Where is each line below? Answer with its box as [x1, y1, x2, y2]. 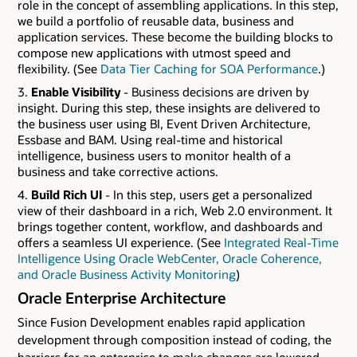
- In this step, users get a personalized [102, 186, 312, 202]
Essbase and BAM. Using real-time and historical [18, 131, 283, 147]
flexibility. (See [18, 60, 100, 76]
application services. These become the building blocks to [18, 28, 333, 45]
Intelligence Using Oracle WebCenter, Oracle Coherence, [18, 249, 322, 266]
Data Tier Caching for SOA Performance [100, 60, 318, 76]
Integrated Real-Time [224, 233, 339, 250]
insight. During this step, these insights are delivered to [18, 99, 320, 116]
